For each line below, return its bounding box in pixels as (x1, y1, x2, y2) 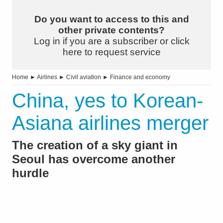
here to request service (62, 47, 161, 58)
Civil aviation (66, 74, 101, 81)
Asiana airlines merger (12, 112, 209, 134)
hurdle (12, 166, 49, 180)
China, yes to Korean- (12, 90, 203, 112)
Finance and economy (110, 74, 170, 81)
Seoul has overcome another (12, 152, 175, 166)
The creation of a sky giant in (12, 138, 178, 152)
